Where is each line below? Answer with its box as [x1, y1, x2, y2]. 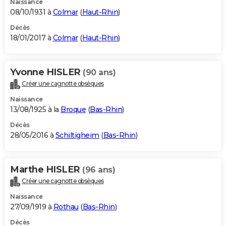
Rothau [53, 202, 79, 211]
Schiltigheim [55, 130, 99, 140]
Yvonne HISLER [10, 66, 83, 78]
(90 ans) [83, 67, 116, 77]
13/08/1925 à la [10, 104, 61, 114]
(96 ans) [82, 164, 115, 175]
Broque [61, 104, 86, 114]
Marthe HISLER [10, 163, 82, 175]
